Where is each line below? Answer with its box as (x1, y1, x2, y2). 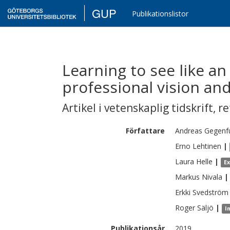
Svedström (193, 187, 228, 197)
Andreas (175, 126, 202, 136)
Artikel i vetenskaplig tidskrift (62, 101, 213, 115)
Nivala (202, 172, 222, 182)
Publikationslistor (132, 9, 189, 18)
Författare (126, 126, 165, 136)
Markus (175, 172, 200, 182)
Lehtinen (193, 141, 221, 151)
